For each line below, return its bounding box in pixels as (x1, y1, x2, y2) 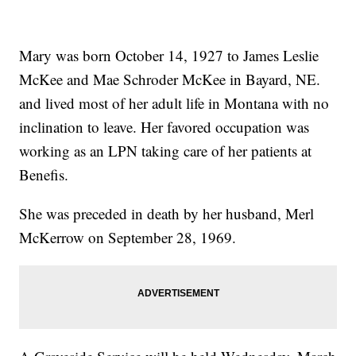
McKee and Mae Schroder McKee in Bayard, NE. (19, 69, 321, 90)
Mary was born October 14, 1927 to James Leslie (19, 45, 319, 66)
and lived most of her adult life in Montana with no (19, 93, 330, 114)
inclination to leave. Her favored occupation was (19, 117, 310, 137)
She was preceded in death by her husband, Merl (19, 203, 315, 224)
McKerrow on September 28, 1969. (19, 227, 237, 248)
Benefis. (19, 164, 69, 185)
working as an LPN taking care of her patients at (19, 141, 312, 161)
